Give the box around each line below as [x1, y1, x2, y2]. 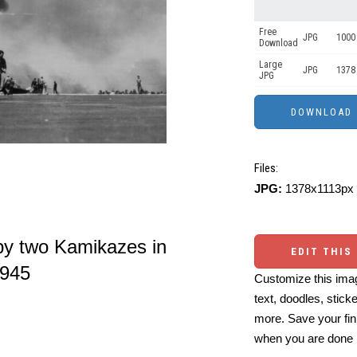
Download [259, 37, 298, 49]
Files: [254, 161, 278, 175]
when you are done [254, 331, 353, 345]
